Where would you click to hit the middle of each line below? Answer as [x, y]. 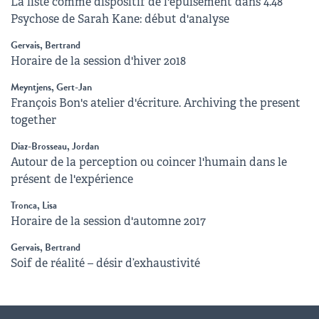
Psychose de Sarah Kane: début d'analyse [120, 19]
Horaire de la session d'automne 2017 [108, 221]
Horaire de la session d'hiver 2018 [98, 61]
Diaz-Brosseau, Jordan [55, 146]
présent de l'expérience [72, 179]
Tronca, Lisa [34, 205]
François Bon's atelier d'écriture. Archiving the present [156, 103]
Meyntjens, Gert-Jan [51, 87]
